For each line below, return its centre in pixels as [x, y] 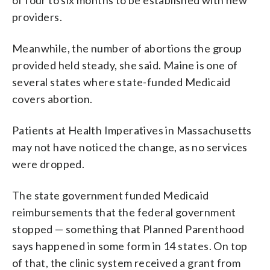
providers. [37, 17]
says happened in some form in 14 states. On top [130, 246]
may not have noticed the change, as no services [130, 147]
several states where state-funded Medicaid [121, 82]
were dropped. [49, 164]
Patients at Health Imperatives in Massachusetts [132, 130]
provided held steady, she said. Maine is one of [125, 65]
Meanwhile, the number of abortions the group [127, 48]
